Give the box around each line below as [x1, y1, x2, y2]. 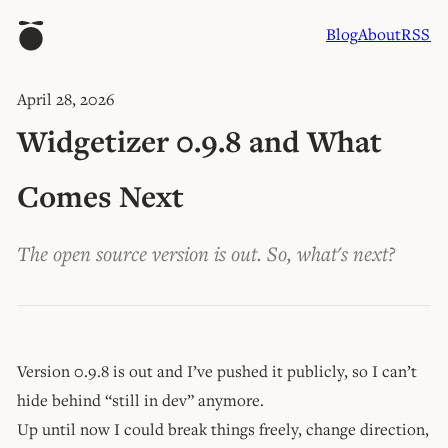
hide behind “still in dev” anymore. [17, 388, 264, 411]
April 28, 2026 [17, 88, 115, 110]
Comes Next [17, 176, 184, 216]
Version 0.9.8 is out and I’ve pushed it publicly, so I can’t [17, 359, 417, 382]
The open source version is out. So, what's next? [17, 239, 396, 267]
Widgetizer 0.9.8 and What [17, 121, 382, 161]
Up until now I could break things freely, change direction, [17, 417, 429, 440]
